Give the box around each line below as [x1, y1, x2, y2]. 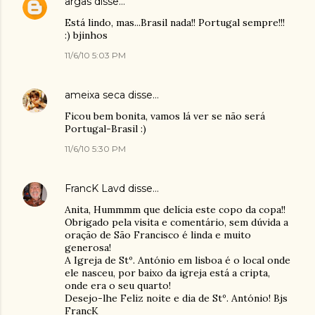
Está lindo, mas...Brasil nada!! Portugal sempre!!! [65, 16, 285, 29]
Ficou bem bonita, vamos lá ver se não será [65, 110, 265, 122]
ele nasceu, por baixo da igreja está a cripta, [65, 266, 270, 279]
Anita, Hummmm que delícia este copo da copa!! [65, 203, 285, 216]
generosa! [65, 241, 111, 254]
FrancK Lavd [65, 182, 125, 195]
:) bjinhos [65, 29, 108, 41]
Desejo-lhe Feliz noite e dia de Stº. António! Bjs [65, 292, 288, 304]
